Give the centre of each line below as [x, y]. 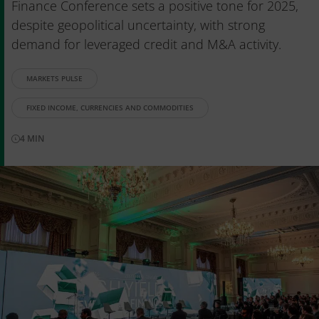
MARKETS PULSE [54, 78]
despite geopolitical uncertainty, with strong [138, 25]
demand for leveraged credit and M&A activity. [146, 44]
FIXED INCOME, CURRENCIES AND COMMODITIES [110, 108]
